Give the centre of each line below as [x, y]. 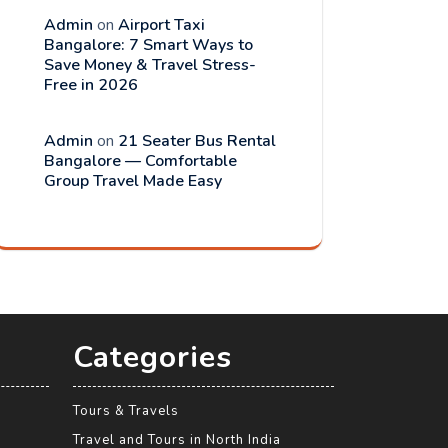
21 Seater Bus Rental [197, 141]
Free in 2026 [91, 85]
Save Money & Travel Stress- [150, 65]
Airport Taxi [161, 25]
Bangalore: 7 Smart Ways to [148, 45]
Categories [152, 357]
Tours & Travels [126, 410]
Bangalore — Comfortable [140, 161]
